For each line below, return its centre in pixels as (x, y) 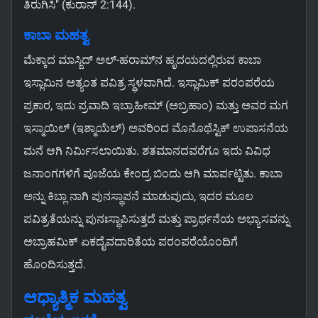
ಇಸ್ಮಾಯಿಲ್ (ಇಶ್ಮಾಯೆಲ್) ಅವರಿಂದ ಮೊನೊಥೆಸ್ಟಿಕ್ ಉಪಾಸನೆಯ (156, 128)
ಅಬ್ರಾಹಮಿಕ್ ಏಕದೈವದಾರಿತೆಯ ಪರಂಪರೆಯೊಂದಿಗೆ (131, 242)
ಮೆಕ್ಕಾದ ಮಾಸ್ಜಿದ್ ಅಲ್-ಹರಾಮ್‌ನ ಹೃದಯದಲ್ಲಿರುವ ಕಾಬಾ (142, 60)
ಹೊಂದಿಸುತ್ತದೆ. (55, 265)
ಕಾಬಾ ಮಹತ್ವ (56, 36)
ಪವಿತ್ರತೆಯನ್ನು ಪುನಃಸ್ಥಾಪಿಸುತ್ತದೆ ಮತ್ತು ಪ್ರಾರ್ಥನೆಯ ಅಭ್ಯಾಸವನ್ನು (157, 219)
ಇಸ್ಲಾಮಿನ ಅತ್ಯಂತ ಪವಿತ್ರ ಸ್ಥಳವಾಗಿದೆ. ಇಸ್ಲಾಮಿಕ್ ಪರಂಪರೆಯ (149, 83)
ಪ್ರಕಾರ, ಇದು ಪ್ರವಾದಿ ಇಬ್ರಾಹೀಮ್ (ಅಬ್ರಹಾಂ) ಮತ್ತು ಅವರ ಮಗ (156, 106)
